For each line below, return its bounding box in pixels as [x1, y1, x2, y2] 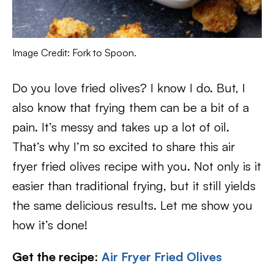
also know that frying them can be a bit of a [12, 100, 249, 116]
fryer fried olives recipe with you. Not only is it [12, 158, 261, 174]
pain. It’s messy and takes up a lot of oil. [12, 119, 229, 135]
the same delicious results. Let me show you [12, 198, 253, 213]
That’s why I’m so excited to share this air [12, 139, 235, 155]
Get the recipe [12, 249, 94, 265]
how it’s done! [12, 217, 87, 233]
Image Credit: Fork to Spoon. [12, 46, 136, 59]
